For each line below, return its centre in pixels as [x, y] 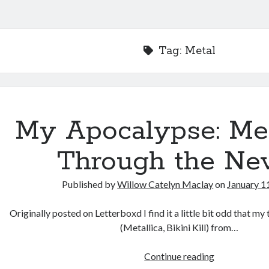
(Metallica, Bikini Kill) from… [180, 227]
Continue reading [180, 256]
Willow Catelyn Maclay [165, 184]
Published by [90, 184]
